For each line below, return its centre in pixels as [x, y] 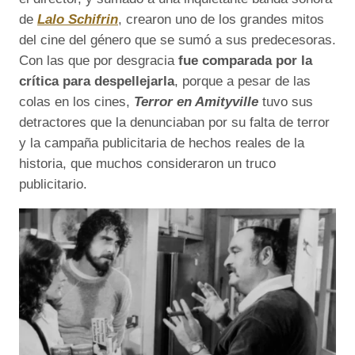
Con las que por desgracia [99, 61]
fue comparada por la [245, 61]
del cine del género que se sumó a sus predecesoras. [177, 40]
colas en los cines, [76, 102]
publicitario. [53, 185]
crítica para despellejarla [97, 82]
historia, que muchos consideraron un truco [147, 164]
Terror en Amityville [196, 102]
